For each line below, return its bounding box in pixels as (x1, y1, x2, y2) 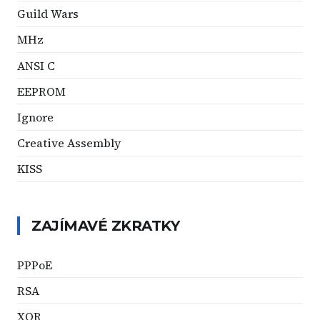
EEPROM (17, 83, 66, 99)
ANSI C (17, 57, 55, 74)
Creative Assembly (17, 135, 121, 151)
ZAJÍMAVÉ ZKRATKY (31, 216, 179, 234)
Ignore (17, 109, 54, 125)
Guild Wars (17, 6, 79, 22)
